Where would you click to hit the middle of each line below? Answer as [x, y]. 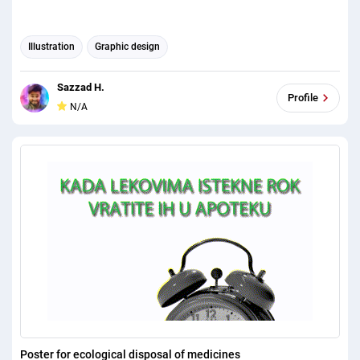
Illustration [51, 47]
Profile [303, 98]
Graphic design [127, 47]
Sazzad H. [81, 87]
